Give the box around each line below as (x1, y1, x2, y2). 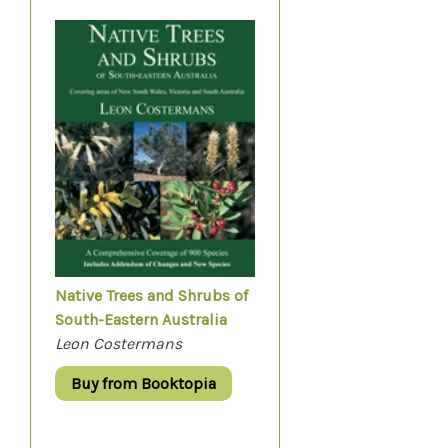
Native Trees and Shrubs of (55, 286, 248, 306)
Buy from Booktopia (71, 374, 216, 394)
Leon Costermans (55, 334, 182, 354)
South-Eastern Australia (55, 310, 227, 330)
